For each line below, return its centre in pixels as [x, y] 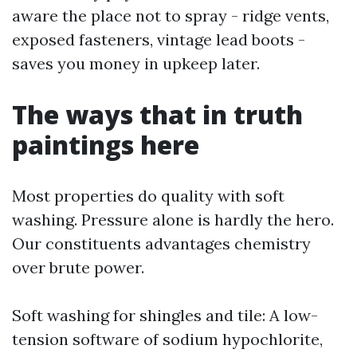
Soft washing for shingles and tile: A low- [165, 315]
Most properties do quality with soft [148, 196]
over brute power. [78, 267]
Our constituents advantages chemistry [161, 243]
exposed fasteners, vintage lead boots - [159, 39]
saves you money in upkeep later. [136, 63]
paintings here [106, 145]
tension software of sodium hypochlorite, [167, 339]
